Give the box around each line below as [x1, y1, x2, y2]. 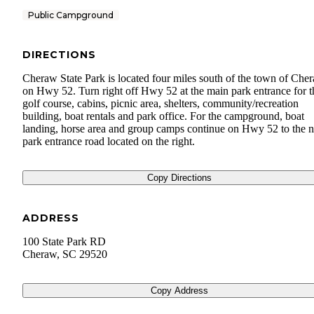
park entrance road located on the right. [22, 135, 195, 148]
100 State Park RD [22, 235, 106, 248]
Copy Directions [147, 172, 212, 184]
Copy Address [151, 285, 208, 296]
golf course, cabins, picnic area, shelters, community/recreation [22, 97, 299, 110]
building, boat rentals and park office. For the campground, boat [22, 110, 304, 123]
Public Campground [28, 10, 114, 21]
